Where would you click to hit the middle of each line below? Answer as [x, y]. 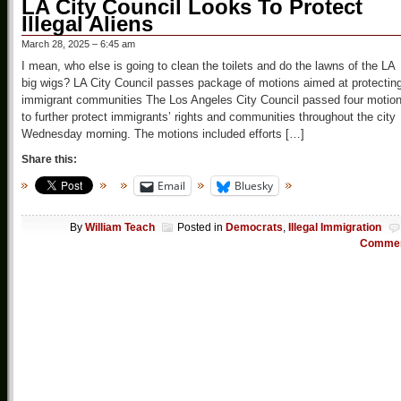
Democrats [254, 227]
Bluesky [254, 186]
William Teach [120, 227]
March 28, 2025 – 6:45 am [78, 44]
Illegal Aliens [87, 24]
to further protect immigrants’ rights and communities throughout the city [209, 117]
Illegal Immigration [335, 227]
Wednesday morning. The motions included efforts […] [163, 134]
